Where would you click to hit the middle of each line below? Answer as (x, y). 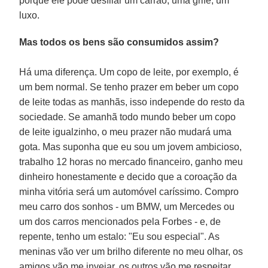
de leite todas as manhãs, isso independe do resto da (132, 102)
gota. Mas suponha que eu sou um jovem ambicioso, (131, 147)
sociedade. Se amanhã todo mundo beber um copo (128, 117)
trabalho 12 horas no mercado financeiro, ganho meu (131, 162)
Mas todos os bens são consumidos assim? (119, 42)
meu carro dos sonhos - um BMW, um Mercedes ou (127, 206)
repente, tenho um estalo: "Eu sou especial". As (120, 236)
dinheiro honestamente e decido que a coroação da (128, 176)
